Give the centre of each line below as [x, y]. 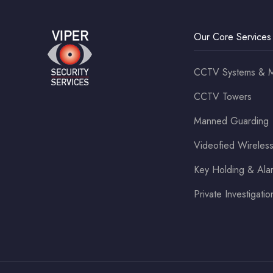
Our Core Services [232, 37]
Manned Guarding [231, 121]
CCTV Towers [223, 97]
